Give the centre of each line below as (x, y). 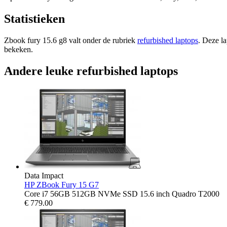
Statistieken (34, 18)
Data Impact (44, 176)
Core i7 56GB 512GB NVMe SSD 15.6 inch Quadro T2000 (122, 194)
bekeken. (18, 49)
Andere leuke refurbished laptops (91, 71)
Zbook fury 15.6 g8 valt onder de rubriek (71, 40)
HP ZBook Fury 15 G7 (62, 185)
